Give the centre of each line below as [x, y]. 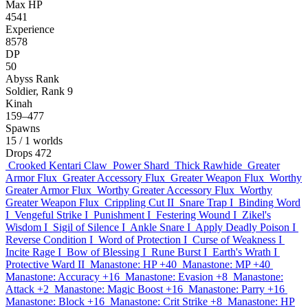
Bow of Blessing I [106, 252]
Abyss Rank [32, 79]
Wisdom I [26, 227]
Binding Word [269, 202]
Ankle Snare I [160, 227]
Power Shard [141, 165]
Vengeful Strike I [51, 215]
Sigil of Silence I [89, 227]
